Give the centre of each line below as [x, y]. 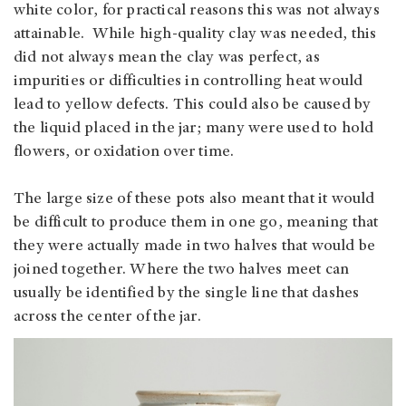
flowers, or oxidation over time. [126, 153]
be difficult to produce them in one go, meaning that [196, 223]
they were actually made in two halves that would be [195, 247]
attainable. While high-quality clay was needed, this [195, 35]
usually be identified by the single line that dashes [187, 294]
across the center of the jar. [109, 318]
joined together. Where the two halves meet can [182, 271]
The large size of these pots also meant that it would [194, 200]
